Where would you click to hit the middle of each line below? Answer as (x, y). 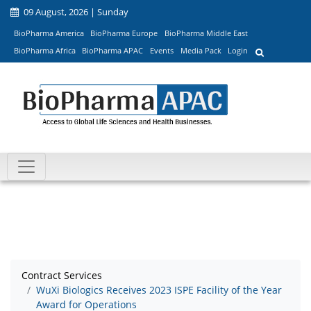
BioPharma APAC (113, 51)
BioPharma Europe (124, 33)
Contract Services (62, 276)
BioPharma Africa (44, 51)
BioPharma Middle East (206, 33)
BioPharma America (49, 33)
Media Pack (201, 51)
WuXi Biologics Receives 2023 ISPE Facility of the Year (159, 290)
